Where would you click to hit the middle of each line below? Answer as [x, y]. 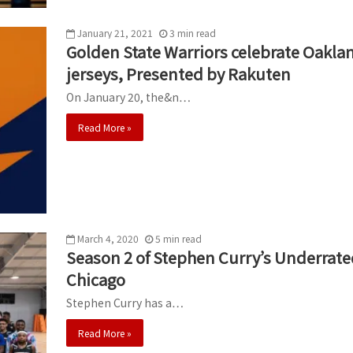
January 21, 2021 [115, 32]
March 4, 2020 [108, 238]
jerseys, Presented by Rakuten [178, 73]
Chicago [96, 279]
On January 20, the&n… [128, 97]
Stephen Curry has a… [125, 302]
